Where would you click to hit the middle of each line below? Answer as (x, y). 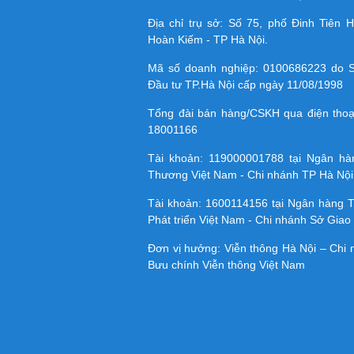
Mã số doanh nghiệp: (206, 68)
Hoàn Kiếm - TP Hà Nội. (208, 40)
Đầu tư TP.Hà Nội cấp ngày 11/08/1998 (245, 85)
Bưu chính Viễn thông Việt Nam (226, 265)
